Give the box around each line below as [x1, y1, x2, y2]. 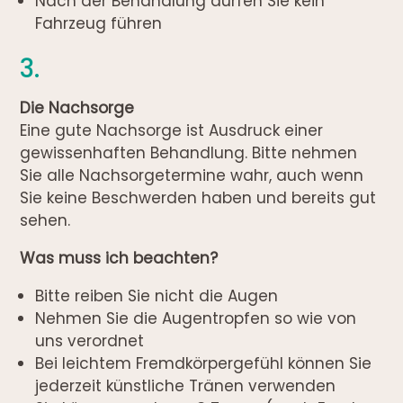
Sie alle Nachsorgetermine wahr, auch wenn [20, 164, 364, 186]
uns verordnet [35, 329, 145, 352]
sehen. [20, 209, 71, 231]
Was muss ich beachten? [20, 246, 219, 269]
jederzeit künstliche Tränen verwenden [35, 374, 336, 397]
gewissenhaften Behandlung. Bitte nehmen [20, 141, 358, 164]
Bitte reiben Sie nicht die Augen [35, 284, 279, 307]
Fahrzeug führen [35, 12, 163, 34]
